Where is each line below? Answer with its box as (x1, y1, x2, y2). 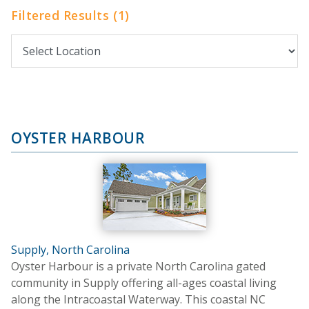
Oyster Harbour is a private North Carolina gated (11, 258, 266, 274)
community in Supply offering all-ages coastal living (11, 275, 277, 290)
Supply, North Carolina (11, 241, 130, 257)
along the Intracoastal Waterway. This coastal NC (11, 291, 266, 307)
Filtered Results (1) (11, 6, 130, 23)
